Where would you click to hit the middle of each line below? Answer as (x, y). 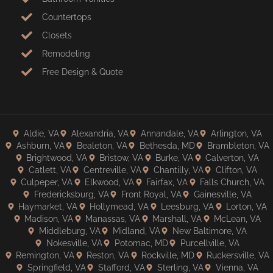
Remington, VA (45, 255)
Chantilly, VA (178, 170)
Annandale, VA (169, 133)
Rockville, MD (168, 255)
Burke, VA (174, 158)
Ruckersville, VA (238, 255)
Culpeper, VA (47, 182)
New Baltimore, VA (209, 231)
